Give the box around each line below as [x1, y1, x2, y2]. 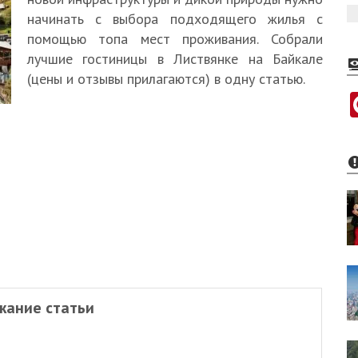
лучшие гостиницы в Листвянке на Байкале [27, 50, 323, 68]
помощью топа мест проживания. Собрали [27, 30, 323, 48]
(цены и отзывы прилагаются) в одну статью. [27, 70, 305, 88]
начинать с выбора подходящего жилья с [27, 10, 323, 28]
